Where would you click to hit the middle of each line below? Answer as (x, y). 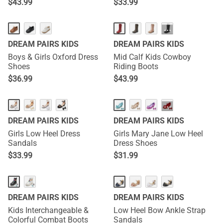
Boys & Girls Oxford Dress (53, 57)
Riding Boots (136, 66)
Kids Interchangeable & (48, 210)
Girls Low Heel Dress (44, 134)
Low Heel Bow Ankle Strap (160, 210)
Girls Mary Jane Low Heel (158, 134)
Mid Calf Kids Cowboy (152, 57)
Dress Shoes (135, 143)
